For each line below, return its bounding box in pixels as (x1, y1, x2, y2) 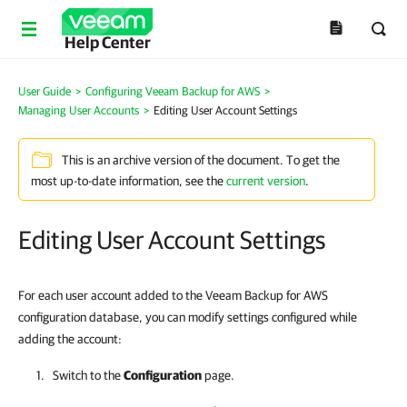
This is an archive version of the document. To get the (62, 153, 340, 168)
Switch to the (53, 368, 124, 382)
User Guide (18, 84, 71, 98)
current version (226, 174, 305, 188)
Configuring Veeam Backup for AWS (85, 84, 260, 98)
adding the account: (18, 332, 122, 346)
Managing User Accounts (18, 104, 139, 117)
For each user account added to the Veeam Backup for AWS (18, 288, 328, 303)
